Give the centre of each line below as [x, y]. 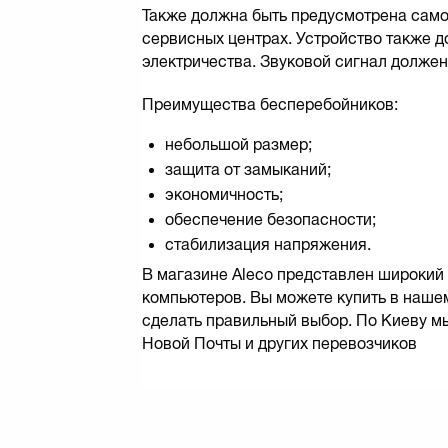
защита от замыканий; [248, 169]
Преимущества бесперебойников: [270, 104]
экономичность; [224, 194]
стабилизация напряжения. [268, 244]
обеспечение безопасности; [270, 219]
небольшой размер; [238, 144]
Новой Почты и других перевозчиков [279, 343]
